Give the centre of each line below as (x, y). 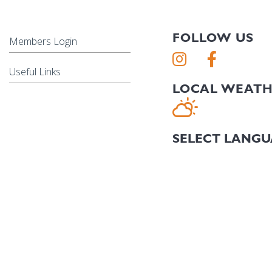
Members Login (43, 41)
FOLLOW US (213, 38)
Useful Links (35, 72)
